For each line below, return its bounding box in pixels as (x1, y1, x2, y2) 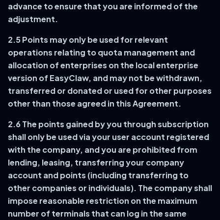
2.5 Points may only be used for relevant (8, 34, 168, 45)
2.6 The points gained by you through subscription (8, 119, 209, 129)
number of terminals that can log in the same (8, 208, 187, 219)
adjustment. (8, 14, 58, 24)
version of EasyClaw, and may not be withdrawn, (8, 73, 202, 83)
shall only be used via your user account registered (8, 132, 209, 142)
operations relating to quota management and (8, 47, 195, 57)
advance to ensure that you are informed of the (8, 1, 198, 11)
